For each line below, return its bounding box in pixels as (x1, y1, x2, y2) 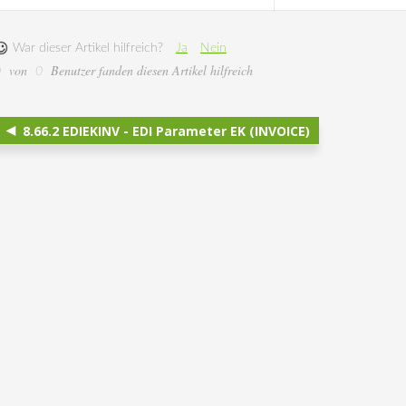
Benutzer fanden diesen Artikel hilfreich (46, 61, 253, 79)
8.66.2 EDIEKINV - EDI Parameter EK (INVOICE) (18, 121, 310, 140)
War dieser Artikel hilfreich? (12, 41, 163, 54)
